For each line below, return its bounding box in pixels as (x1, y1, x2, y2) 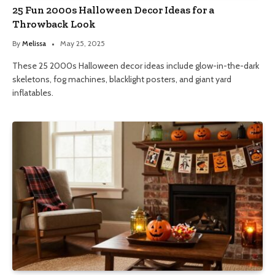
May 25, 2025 (60, 38, 105, 48)
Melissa (22, 38, 46, 48)
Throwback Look (12, 17, 96, 30)
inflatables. (12, 87, 53, 98)
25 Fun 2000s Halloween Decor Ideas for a (12, 3, 214, 16)
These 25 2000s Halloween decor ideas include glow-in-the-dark (12, 60, 259, 71)
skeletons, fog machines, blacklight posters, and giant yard (12, 73, 231, 85)
